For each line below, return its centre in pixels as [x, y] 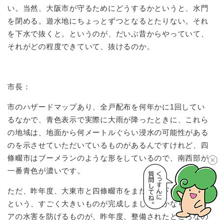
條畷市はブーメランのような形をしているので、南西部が [108, 158]
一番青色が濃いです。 [46, 170]
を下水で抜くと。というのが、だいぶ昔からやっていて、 [108, 33]
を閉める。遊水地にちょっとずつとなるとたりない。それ [108, 21]
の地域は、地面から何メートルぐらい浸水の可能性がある [108, 132]
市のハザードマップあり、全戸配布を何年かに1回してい [106, 107]
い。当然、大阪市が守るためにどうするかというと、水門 [108, 8]
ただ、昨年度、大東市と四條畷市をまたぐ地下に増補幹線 [108, 191]
